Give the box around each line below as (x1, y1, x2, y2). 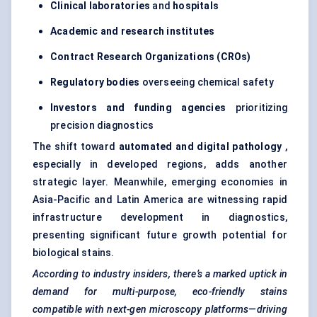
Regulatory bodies (50, 76, 140, 88)
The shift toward (33, 141, 119, 153)
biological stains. (33, 247, 115, 259)
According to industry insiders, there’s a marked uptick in (33, 268, 287, 280)
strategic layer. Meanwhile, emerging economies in (33, 176, 287, 188)
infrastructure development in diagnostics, (33, 212, 287, 224)
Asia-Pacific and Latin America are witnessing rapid (33, 194, 287, 206)
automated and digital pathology (118, 141, 282, 153)
